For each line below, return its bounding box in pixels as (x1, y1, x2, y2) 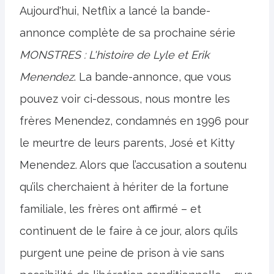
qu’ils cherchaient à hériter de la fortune (20, 180, 229, 193)
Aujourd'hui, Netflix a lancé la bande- (20, 4, 210, 17)
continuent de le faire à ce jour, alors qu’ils (20, 224, 238, 237)
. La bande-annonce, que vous (74, 70, 231, 83)
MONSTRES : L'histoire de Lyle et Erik (20, 48, 210, 61)
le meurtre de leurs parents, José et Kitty (20, 136, 235, 149)
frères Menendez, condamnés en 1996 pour (20, 114, 249, 127)
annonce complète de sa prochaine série (20, 26, 235, 39)
